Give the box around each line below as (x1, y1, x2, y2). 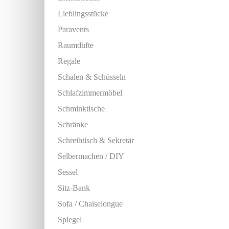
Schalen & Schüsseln (58, 73, 126, 81)
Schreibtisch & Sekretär (58, 136, 134, 145)
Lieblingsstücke (58, 9, 108, 18)
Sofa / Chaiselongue (58, 199, 123, 208)
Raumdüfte (58, 41, 94, 50)
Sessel (58, 168, 78, 176)
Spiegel (58, 215, 82, 224)
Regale (58, 57, 80, 65)
